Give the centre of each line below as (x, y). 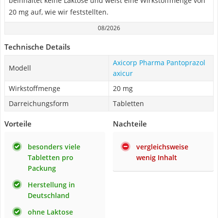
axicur (123, 73)
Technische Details (37, 47)
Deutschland (49, 195)
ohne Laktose (50, 212)
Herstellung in (51, 185)
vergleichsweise (162, 147)
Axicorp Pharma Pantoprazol (159, 63)
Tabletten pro (51, 157)
